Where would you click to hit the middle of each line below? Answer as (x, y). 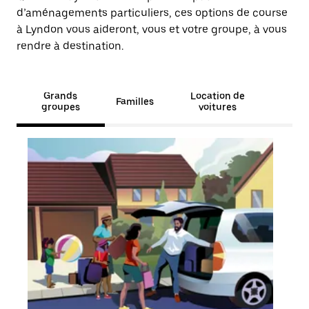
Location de (217, 96)
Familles (134, 101)
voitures (217, 107)
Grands (61, 96)
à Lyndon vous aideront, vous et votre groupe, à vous (152, 29)
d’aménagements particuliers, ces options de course (152, 13)
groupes (60, 107)
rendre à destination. (70, 46)
